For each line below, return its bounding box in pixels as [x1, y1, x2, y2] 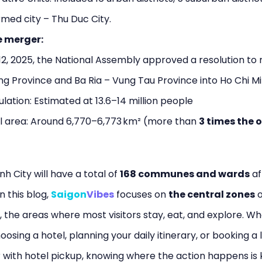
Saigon [51, 188, 87, 201]
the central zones [168, 188, 255, 201]
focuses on [114, 188, 168, 201]
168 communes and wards [120, 167, 250, 181]
